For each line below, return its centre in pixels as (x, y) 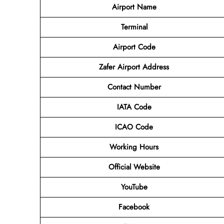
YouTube (134, 187)
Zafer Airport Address (134, 67)
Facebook (134, 207)
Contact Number (134, 87)
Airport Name (134, 7)
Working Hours (134, 147)
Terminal (134, 27)
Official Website (134, 167)
